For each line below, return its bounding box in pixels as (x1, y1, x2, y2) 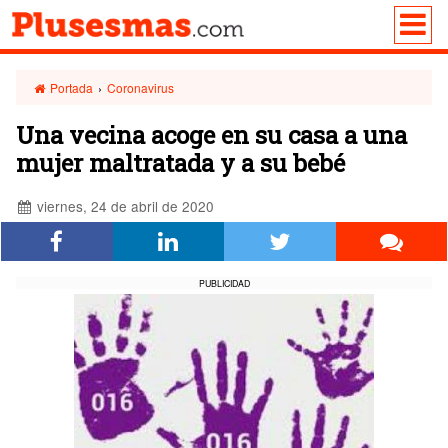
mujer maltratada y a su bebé (16, 147, 345, 179)
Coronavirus (107, 79, 175, 96)
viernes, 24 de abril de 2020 (33, 196, 215, 216)
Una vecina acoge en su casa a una (16, 119, 407, 151)
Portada (47, 79, 94, 96)
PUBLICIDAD (198, 277, 250, 289)
